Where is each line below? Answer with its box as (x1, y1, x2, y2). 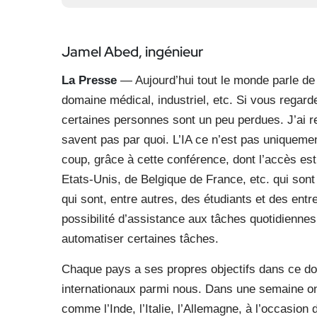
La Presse (62, 74, 117, 87)
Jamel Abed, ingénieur (62, 42, 203, 61)
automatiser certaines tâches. (62, 232, 219, 246)
